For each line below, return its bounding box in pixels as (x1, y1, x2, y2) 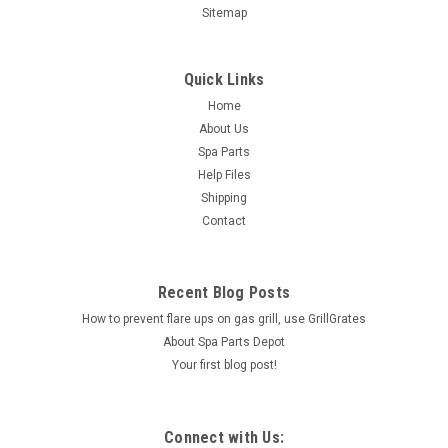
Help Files (197, 168, 251, 182)
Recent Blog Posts (157, 283, 291, 302)
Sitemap (201, 6, 247, 20)
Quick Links (183, 70, 265, 89)
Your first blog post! (171, 358, 277, 372)
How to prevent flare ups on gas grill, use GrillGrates (82, 312, 366, 326)
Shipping (201, 191, 247, 205)
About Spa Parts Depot (163, 335, 285, 349)
